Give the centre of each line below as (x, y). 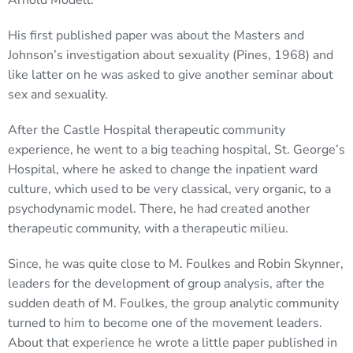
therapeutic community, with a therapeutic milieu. (148, 229)
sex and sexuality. (58, 95)
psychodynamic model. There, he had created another (159, 209)
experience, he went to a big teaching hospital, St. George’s (176, 150)
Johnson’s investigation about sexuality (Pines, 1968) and (171, 56)
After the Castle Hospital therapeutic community (147, 130)
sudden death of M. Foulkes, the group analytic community (173, 304)
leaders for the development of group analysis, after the (166, 284)
